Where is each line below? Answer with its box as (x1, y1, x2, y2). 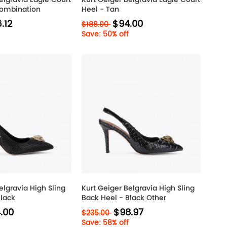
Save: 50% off (82, 28, 129, 40)
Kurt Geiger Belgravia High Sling (82, 183, 195, 193)
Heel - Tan (82, 4, 119, 14)
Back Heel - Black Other (82, 193, 166, 203)
